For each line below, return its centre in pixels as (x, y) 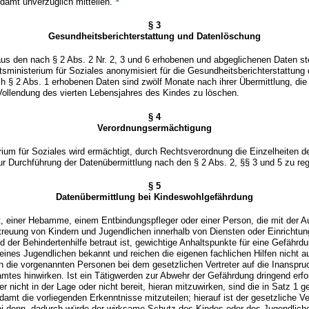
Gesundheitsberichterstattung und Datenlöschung (154, 37)
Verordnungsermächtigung (154, 128)
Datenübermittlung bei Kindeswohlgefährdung (154, 197)
